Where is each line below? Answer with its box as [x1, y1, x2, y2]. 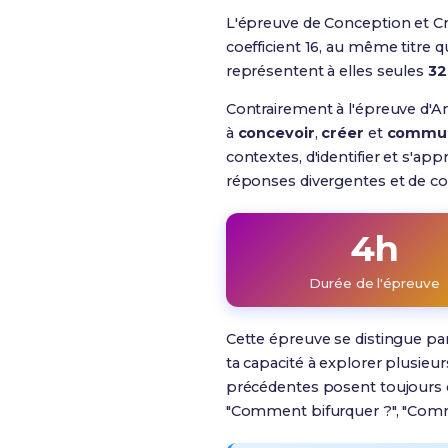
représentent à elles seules [225, 62, 428, 80]
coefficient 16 [225, 38, 320, 56]
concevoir [237, 124, 315, 142]
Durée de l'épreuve [309, 275, 440, 291]
